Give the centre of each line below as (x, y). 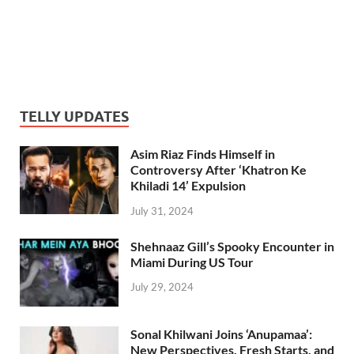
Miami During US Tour (192, 262)
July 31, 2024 (162, 211)
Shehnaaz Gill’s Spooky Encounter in (232, 246)
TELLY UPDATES (74, 116)
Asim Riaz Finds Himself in (203, 153)
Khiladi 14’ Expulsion (188, 185)
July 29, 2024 (162, 287)
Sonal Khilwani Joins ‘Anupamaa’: (221, 333)
